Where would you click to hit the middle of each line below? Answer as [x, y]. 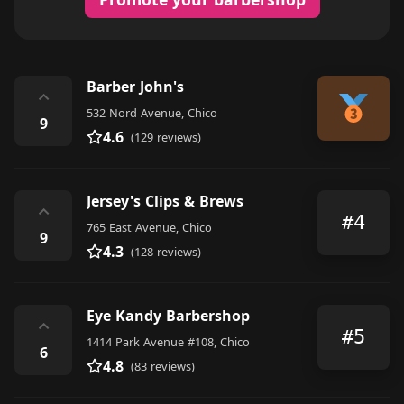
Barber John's [135, 86]
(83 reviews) [163, 366]
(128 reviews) [166, 251]
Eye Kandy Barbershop [168, 315]
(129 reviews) [166, 137]
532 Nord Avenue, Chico [152, 112]
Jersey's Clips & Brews [165, 201]
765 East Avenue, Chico [149, 227]
